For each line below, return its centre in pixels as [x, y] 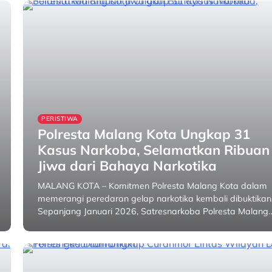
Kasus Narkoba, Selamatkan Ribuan [154, 150]
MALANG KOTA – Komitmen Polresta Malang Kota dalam [153, 186]
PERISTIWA [60, 119]
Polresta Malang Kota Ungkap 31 [144, 134]
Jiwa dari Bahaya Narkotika [127, 166]
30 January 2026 [131, 231]
